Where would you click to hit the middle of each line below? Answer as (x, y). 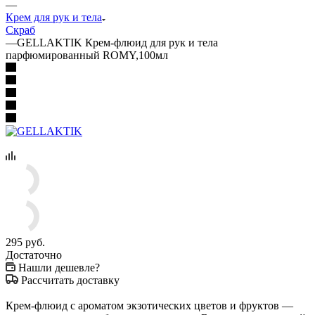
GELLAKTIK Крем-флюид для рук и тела (117, 42)
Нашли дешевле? (59, 267)
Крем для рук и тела (54, 17)
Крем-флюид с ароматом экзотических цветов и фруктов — (149, 305)
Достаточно (34, 255)
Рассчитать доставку (70, 280)
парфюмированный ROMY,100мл (87, 55)
